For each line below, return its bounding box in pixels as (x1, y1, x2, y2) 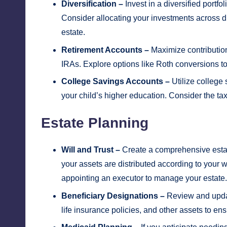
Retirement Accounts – (61, 45, 149, 54)
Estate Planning (41, 115, 148, 131)
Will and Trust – (61, 145, 120, 155)
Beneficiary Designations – (61, 191, 165, 200)
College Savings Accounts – (61, 77, 170, 86)
